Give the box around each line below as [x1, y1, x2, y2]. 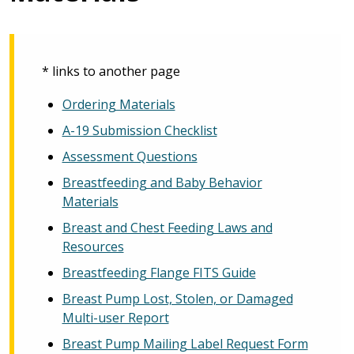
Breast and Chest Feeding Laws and [62, 218, 273, 236]
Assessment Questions [62, 147, 198, 165]
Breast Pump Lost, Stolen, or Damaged [62, 289, 293, 307]
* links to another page [41, 62, 180, 80]
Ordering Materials [62, 95, 175, 113]
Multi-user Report [62, 308, 169, 326]
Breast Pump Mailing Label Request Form [62, 334, 308, 352]
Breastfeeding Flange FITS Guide [62, 263, 256, 281]
